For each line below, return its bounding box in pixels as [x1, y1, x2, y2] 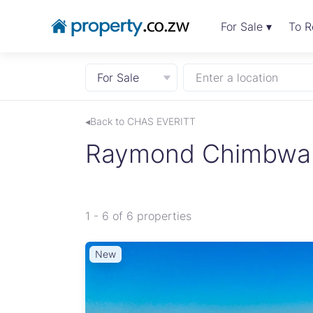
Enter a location [195, 71, 278, 85]
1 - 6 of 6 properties [85, 209, 191, 223]
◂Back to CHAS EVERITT [85, 115, 196, 127]
